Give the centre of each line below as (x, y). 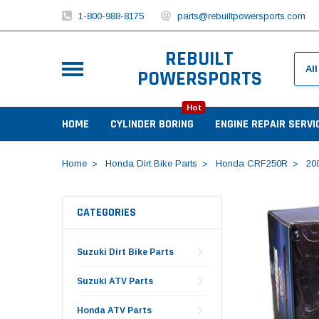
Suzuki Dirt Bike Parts (125, 252)
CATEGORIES (106, 212)
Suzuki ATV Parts (115, 281)
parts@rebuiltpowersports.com (241, 16)
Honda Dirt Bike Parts (151, 163)
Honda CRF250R (251, 163)
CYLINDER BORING (152, 124)
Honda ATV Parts (114, 310)
